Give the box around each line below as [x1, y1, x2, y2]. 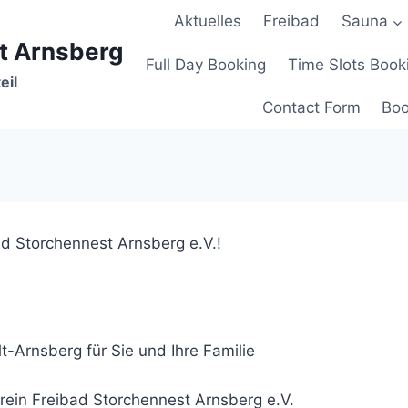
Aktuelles [174, 12, 242, 31]
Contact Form [261, 97, 361, 117]
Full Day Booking [146, 55, 267, 74]
